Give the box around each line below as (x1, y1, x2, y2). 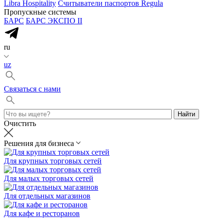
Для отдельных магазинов (4, 192, 91, 200)
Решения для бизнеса (4, 139, 74, 147)
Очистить (4, 119, 36, 127)
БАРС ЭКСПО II (26, 17, 82, 25)
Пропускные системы (4, 8, 76, 16)
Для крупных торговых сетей (4, 157, 102, 165)
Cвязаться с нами (4, 85, 61, 93)
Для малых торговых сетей (4, 174, 93, 182)
